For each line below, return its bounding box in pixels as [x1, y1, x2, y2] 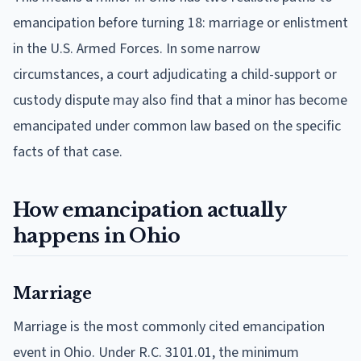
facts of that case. [13, 141, 122, 162]
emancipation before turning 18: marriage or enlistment [13, 12, 348, 33]
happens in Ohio [13, 223, 180, 247]
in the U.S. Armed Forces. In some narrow [13, 38, 260, 59]
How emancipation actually [13, 197, 286, 222]
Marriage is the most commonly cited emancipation [13, 316, 325, 337]
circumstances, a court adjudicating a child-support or [13, 64, 337, 85]
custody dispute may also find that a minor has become [13, 89, 347, 110]
